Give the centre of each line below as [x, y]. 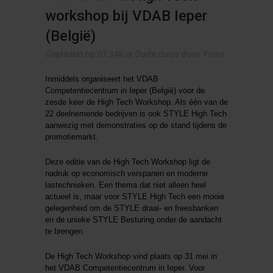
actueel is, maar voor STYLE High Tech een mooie [135, 197]
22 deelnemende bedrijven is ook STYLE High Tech [136, 114]
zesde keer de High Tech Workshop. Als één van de [136, 102]
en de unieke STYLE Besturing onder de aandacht [133, 220]
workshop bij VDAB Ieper [126, 16]
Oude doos [157, 54]
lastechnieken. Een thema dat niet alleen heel [126, 185]
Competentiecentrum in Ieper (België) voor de [125, 90]
